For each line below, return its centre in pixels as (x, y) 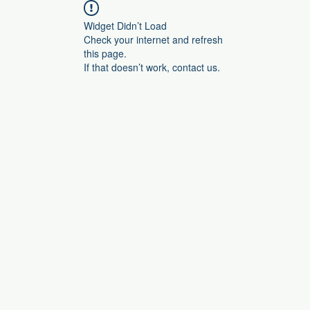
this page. (105, 53)
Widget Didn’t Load (125, 26)
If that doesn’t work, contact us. (152, 67)
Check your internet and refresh (153, 39)
